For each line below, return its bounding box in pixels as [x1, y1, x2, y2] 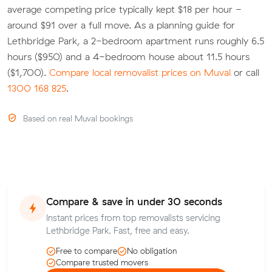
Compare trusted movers [56, 257, 148, 268]
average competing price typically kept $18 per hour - [7, 2, 242, 15]
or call [231, 66, 259, 78]
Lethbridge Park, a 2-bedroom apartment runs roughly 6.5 [7, 34, 264, 47]
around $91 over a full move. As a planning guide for [7, 18, 235, 31]
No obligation [127, 246, 177, 256]
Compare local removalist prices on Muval [49, 66, 231, 78]
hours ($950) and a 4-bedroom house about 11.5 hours [7, 50, 250, 63]
